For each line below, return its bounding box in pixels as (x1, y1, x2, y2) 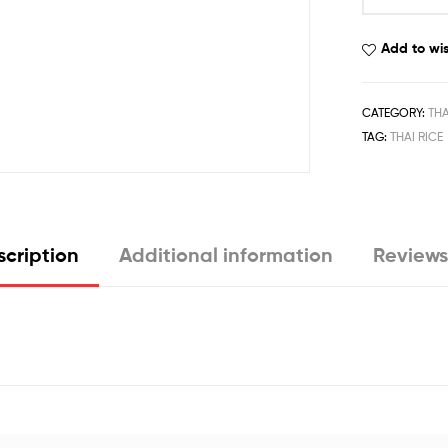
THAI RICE (389, 129, 443, 145)
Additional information (118, 241, 333, 267)
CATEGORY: (361, 105, 428, 121)
